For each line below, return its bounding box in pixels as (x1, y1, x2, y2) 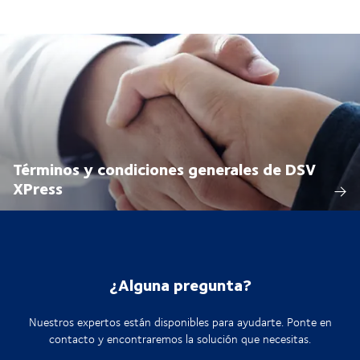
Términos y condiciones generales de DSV (13, 156, 316, 182)
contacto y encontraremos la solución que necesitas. (49, 330, 311, 348)
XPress (13, 175, 63, 201)
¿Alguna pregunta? (108, 272, 252, 297)
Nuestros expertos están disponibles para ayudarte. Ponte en (28, 313, 332, 331)
